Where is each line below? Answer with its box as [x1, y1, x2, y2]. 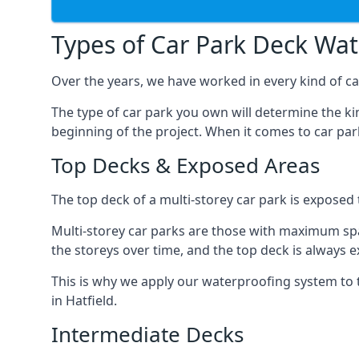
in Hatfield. [51, 292, 117, 309]
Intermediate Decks [51, 320, 244, 349]
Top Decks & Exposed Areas [51, 151, 320, 179]
